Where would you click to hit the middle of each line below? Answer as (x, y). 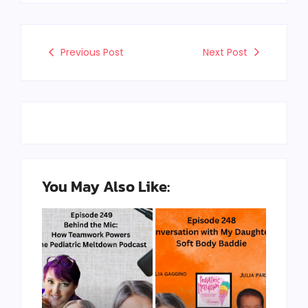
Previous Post (92, 52)
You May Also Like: (106, 186)
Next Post (225, 52)
